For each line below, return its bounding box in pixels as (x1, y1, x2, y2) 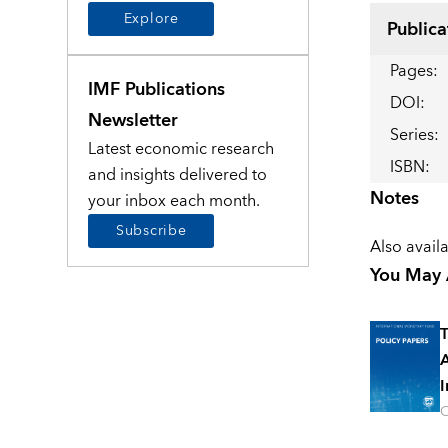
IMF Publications (88, 73, 226, 105)
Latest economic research (88, 134, 275, 163)
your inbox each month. (88, 186, 261, 215)
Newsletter (88, 104, 179, 136)
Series (389, 121, 434, 150)
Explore (123, 6, 179, 31)
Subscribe (116, 218, 187, 243)
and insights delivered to (88, 160, 268, 189)
